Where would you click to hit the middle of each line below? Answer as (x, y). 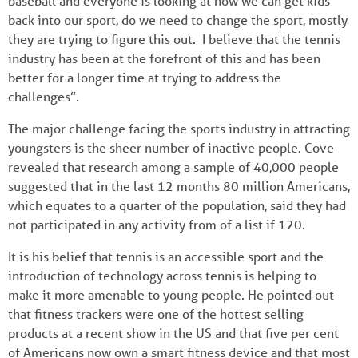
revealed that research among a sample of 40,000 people (173, 166)
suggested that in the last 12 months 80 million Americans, (179, 185)
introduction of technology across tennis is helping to (162, 275)
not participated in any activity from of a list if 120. (157, 224)
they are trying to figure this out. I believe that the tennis (174, 38)
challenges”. (44, 96)
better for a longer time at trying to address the (145, 77)
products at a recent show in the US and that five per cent (173, 332)
